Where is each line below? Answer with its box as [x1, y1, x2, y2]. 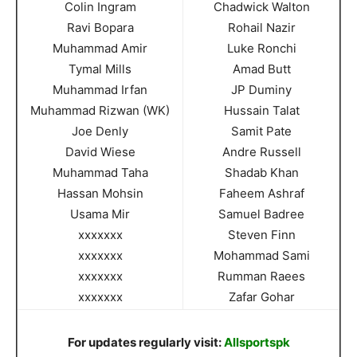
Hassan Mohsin [57, 185, 143, 201]
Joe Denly [72, 123, 128, 139]
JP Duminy [231, 81, 292, 97]
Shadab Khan [224, 164, 299, 180]
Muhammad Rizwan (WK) [30, 102, 170, 118]
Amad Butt [232, 61, 291, 76]
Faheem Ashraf [218, 185, 304, 201]
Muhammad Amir [53, 40, 147, 56]
